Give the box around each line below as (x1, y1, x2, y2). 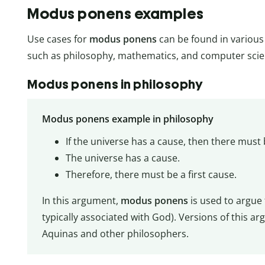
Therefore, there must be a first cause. (65, 168, 237, 182)
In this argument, (41, 194, 121, 208)
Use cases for (27, 33, 89, 46)
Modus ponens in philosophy (27, 76, 203, 93)
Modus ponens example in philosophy (41, 112, 214, 126)
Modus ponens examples (27, 5, 204, 23)
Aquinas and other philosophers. (41, 227, 189, 241)
